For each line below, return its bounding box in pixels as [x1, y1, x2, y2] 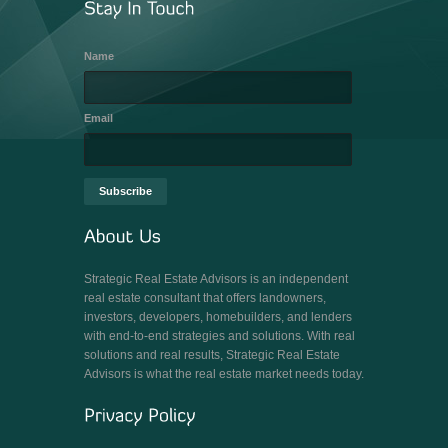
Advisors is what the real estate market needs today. [84, 367, 364, 381]
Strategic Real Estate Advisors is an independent [84, 272, 348, 286]
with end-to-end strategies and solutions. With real [84, 329, 355, 343]
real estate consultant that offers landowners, [84, 291, 326, 305]
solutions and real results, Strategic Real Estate [84, 348, 340, 362]
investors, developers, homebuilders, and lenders [84, 310, 352, 324]
